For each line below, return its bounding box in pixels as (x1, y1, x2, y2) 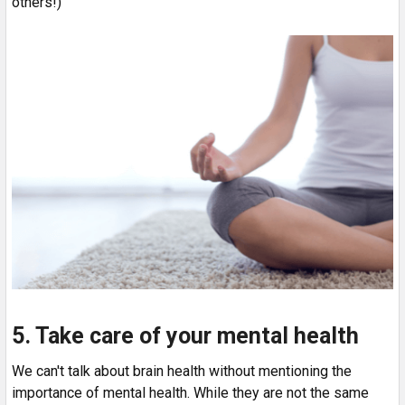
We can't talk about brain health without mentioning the (12, 362, 352, 380)
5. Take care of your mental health (12, 322, 359, 349)
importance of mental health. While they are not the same (12, 383, 369, 401)
